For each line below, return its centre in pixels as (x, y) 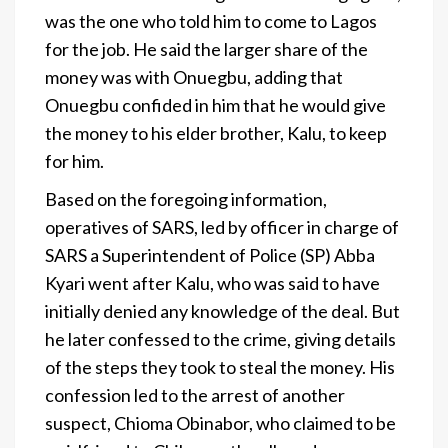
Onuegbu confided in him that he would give (215, 104)
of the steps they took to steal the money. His (220, 366)
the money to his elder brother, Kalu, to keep (216, 132)
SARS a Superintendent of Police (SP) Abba (210, 254)
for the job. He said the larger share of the (206, 48)
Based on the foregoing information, (186, 198)
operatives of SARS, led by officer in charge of (222, 226)
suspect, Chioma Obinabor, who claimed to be (220, 422)
